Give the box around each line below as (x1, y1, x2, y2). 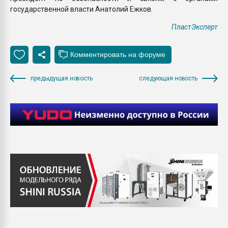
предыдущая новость (31, 74, 93, 82)
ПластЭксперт (172, 22, 218, 31)
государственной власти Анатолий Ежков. (10, 5, 153, 13)
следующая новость (139, 74, 197, 82)
